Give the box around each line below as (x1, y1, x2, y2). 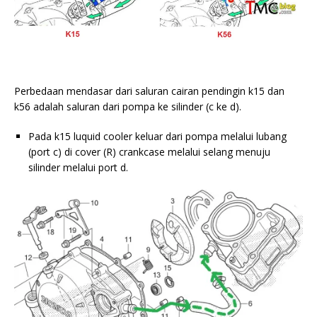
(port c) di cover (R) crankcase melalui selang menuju (28, 144, 270, 158)
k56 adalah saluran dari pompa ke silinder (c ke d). (14, 99, 241, 113)
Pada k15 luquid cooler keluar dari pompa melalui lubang (28, 129, 287, 143)
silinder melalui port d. (28, 160, 128, 174)
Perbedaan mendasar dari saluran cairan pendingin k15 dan (14, 83, 284, 98)
